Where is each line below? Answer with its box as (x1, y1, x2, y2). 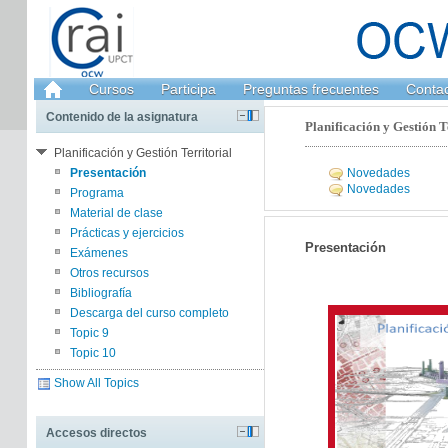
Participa (160, 81, 216, 97)
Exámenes (70, 246, 129, 260)
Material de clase (70, 206, 164, 220)
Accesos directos (46, 426, 148, 440)
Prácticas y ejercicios (70, 226, 185, 240)
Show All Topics (54, 376, 140, 390)
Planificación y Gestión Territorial (54, 146, 233, 160)
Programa (70, 186, 125, 200)
